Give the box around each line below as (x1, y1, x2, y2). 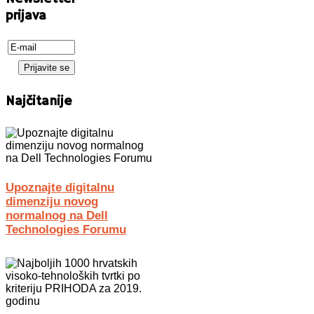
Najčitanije (6, 93, 72, 110)
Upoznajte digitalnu (6, 181, 114, 195)
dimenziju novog (6, 195, 98, 209)
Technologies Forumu (6, 223, 126, 237)
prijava (6, 8, 46, 25)
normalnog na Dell (6, 209, 108, 223)
